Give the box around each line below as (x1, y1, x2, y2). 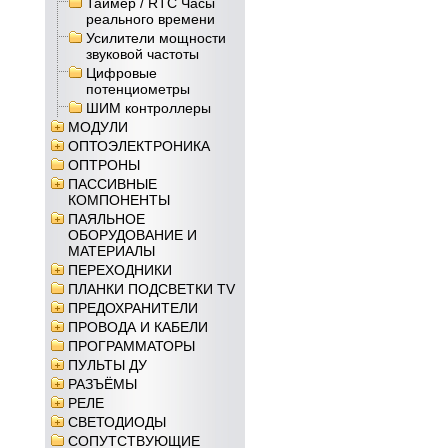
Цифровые (86, 65, 157, 81)
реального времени (86, 11, 215, 27)
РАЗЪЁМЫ (68, 376, 137, 392)
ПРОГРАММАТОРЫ (68, 338, 195, 354)
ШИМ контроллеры (86, 100, 211, 116)
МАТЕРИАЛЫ (68, 243, 155, 259)
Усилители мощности (86, 30, 226, 46)
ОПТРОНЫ (68, 157, 140, 173)
